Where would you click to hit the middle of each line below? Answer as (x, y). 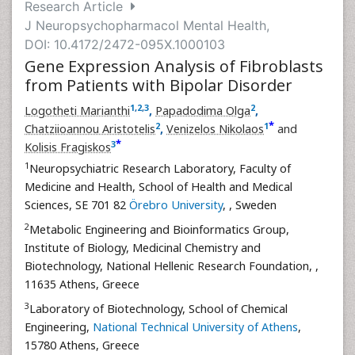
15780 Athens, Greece (82, 345)
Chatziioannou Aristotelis (90, 129)
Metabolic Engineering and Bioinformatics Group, (159, 229)
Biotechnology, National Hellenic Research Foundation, (170, 266)
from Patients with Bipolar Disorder (158, 85)
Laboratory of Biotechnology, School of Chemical (158, 309)
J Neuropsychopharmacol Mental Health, (147, 25)
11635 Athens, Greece (82, 284)
